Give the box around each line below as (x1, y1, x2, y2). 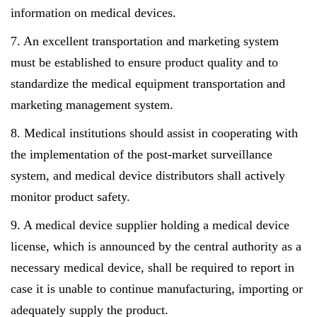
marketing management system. (11, 98, 173, 112)
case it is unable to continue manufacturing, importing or (11, 282, 303, 296)
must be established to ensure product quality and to (11, 55, 278, 69)
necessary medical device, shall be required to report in (11, 260, 294, 275)
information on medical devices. (11, 6, 176, 20)
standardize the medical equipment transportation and (11, 76, 285, 91)
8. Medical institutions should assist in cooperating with (11, 126, 298, 140)
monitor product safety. (11, 190, 130, 204)
